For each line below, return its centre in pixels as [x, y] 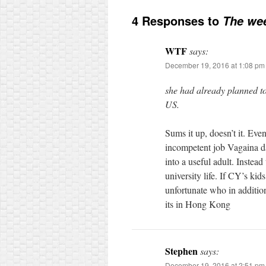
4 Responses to [177, 20]
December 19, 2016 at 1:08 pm [215, 65]
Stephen [181, 251]
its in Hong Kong [198, 204]
